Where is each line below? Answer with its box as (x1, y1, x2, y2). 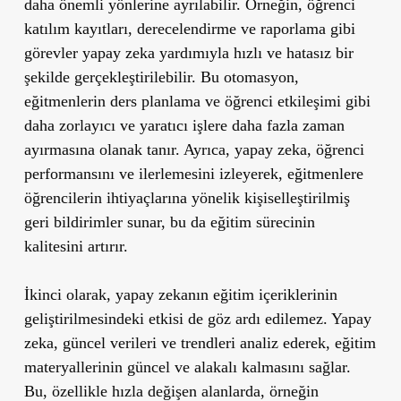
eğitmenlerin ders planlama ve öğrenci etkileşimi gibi (23, 91, 371, 110)
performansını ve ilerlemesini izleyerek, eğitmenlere (23, 164, 363, 183)
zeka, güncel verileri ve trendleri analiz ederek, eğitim (23, 333, 376, 352)
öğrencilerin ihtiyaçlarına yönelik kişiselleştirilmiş (23, 188, 350, 207)
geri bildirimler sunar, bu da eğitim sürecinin (23, 212, 315, 231)
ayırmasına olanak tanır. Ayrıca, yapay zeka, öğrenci (23, 140, 364, 158)
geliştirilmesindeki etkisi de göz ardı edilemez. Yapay (23, 309, 371, 328)
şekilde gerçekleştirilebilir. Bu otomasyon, (23, 67, 299, 86)
